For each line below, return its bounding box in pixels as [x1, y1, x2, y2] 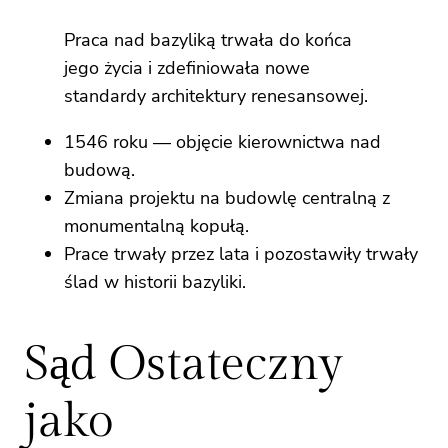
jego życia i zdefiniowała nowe [64, 56, 310, 81]
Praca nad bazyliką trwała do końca [64, 28, 352, 53]
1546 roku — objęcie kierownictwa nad [64, 130, 381, 155]
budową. [64, 158, 135, 183]
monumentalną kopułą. [64, 214, 249, 239]
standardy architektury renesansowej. [64, 84, 368, 109]
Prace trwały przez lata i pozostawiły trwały [64, 242, 418, 267]
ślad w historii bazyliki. [64, 270, 246, 295]
